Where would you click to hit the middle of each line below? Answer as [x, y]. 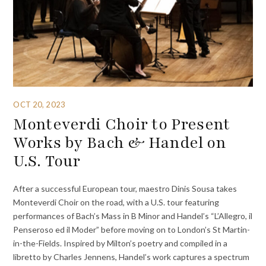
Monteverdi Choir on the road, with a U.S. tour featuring [116, 202]
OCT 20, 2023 [39, 104]
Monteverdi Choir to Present [122, 124]
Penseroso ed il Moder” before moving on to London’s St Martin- [132, 230]
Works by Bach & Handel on [120, 142]
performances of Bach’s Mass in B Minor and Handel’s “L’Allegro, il [133, 216]
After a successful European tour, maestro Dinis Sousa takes [125, 189]
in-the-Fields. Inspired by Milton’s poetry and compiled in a [121, 243]
